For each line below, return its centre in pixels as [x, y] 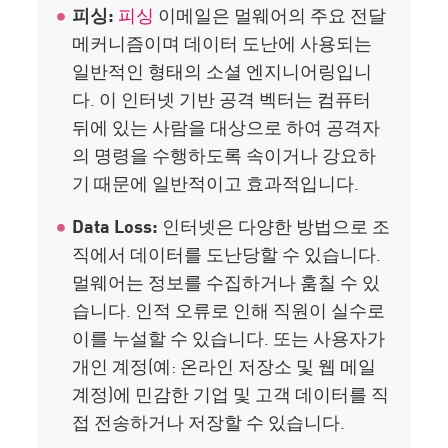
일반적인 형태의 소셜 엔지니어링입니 [222, 70]
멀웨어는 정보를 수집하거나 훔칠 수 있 [226, 281]
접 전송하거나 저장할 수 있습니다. [211, 421]
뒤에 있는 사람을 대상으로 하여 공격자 [226, 126]
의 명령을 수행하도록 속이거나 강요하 [224, 154]
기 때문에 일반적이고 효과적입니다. [216, 182]
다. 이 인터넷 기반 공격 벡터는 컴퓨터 [222, 98]
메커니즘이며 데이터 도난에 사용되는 [222, 42]
